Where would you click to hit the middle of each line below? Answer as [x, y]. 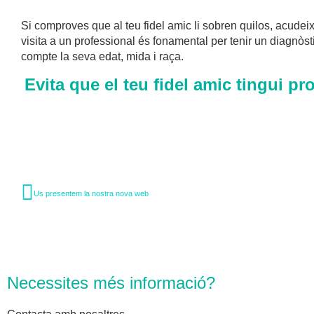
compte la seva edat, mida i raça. [102, 57]
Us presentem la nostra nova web [91, 193]
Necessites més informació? [111, 282]
